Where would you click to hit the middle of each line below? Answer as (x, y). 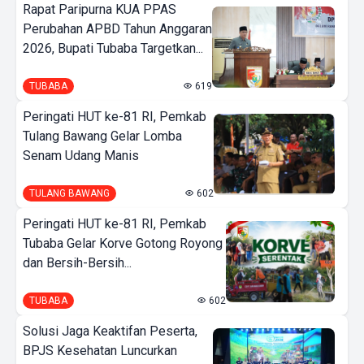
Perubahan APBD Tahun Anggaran (117, 28)
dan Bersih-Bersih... (77, 262)
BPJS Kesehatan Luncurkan (100, 350)
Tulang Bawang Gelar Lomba (102, 136)
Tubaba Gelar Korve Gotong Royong (123, 243)
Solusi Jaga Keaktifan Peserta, (110, 331)
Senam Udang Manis (81, 155)
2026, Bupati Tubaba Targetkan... (113, 48)
